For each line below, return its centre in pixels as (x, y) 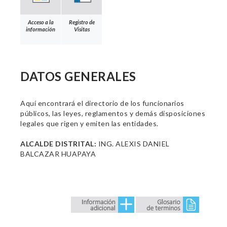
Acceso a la (41, 22)
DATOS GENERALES (78, 76)
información (41, 29)
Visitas (82, 29)
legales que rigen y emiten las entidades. (89, 123)
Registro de (82, 22)
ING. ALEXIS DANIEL (133, 144)
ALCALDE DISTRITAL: (58, 144)
